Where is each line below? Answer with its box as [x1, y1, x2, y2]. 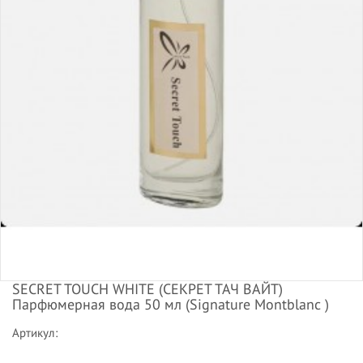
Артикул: [12, 324, 58, 340]
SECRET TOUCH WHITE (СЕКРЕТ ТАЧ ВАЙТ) [12, 279, 283, 298]
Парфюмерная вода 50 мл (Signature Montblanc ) [12, 294, 329, 314]
